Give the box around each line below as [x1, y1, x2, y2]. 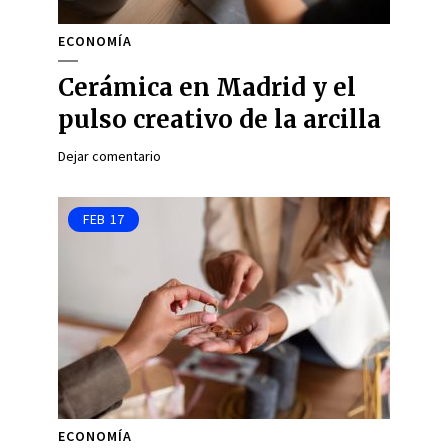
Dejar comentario [58, 147, 161, 165]
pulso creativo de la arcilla [58, 104, 381, 135]
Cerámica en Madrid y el [58, 72, 356, 103]
